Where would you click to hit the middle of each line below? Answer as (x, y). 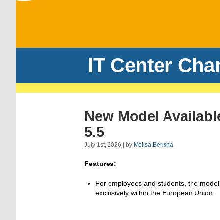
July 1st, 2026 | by (109, 145)
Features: (100, 164)
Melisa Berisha (153, 145)
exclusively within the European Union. (155, 193)
